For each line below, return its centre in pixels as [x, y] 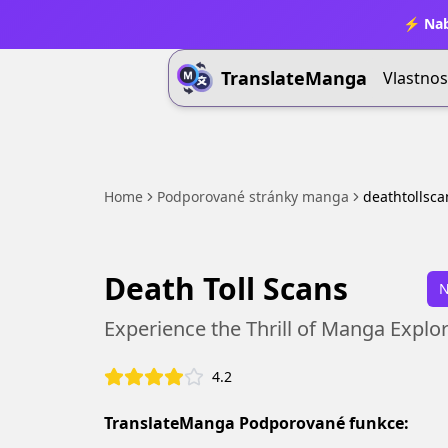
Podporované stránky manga [253, 196]
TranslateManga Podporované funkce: [256, 423]
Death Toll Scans [226, 288]
